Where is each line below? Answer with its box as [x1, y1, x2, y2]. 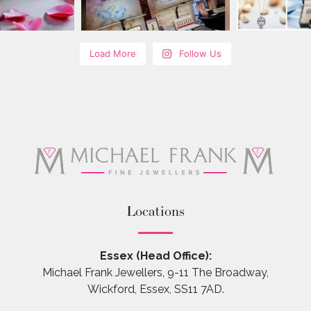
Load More [89, 48, 136, 60]
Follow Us [179, 48, 222, 60]
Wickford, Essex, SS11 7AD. [87, 282, 224, 296]
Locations [126, 201, 185, 220]
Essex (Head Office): [99, 249, 212, 262]
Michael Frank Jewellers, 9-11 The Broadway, [42, 265, 269, 279]
